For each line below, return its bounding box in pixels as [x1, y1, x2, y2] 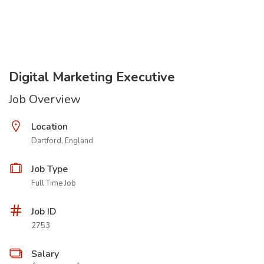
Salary [31, 247, 59, 260]
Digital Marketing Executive [9, 68, 175, 86]
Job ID [31, 205, 57, 218]
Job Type [31, 163, 68, 176]
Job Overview [9, 91, 81, 107]
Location [31, 120, 68, 133]
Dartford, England [31, 136, 93, 146]
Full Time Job [31, 178, 76, 189]
